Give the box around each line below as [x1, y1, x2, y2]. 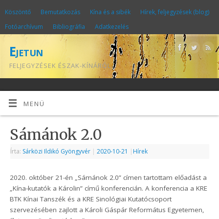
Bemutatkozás [41, 8, 80, 16]
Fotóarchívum [5, 22, 43, 31]
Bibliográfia [53, 22, 85, 31]
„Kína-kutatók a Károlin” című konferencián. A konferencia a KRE [10, 184, 208, 193]
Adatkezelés [95, 22, 129, 31]
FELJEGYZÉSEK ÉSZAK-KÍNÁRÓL [9, 61, 111, 70]
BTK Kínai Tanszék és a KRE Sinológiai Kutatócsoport [10, 195, 172, 204]
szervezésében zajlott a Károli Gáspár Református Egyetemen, [10, 205, 205, 215]
